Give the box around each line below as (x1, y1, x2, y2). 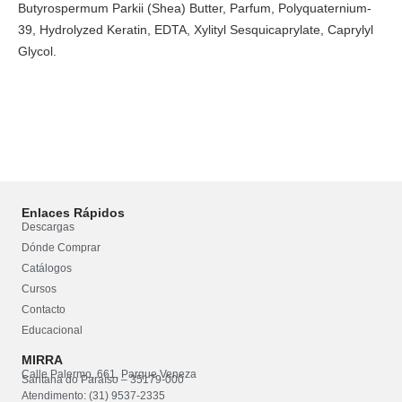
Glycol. (18, 44, 57, 59)
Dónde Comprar (22, 240, 100, 254)
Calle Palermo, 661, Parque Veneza (22, 367, 197, 380)
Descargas (22, 220, 74, 233)
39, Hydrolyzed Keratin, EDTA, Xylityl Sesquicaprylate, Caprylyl (18, 22, 373, 38)
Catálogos (22, 261, 72, 275)
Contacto (22, 302, 66, 316)
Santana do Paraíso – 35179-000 (22, 372, 184, 386)
